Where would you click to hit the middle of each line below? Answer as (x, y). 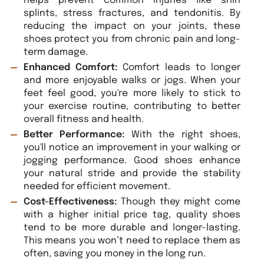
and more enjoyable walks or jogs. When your (132, 81)
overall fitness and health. (83, 120)
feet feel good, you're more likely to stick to (132, 94)
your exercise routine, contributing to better (132, 107)
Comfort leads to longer (181, 68)
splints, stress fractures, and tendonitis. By (132, 14)
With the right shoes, (183, 135)
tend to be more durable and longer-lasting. (132, 228)
